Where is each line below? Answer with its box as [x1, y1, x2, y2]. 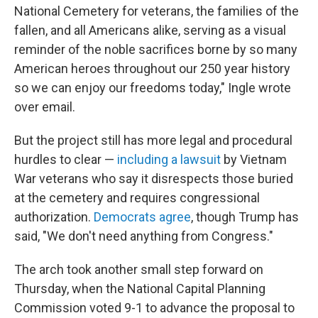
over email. [14, 99, 75, 114]
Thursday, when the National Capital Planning [14, 281, 265, 296]
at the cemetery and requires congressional [14, 190, 260, 205]
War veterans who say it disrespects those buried [14, 171, 293, 186]
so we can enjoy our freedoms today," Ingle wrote [14, 80, 291, 95]
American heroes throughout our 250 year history [14, 61, 290, 76]
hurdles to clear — [14, 152, 117, 167]
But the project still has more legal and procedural [14, 133, 292, 148]
